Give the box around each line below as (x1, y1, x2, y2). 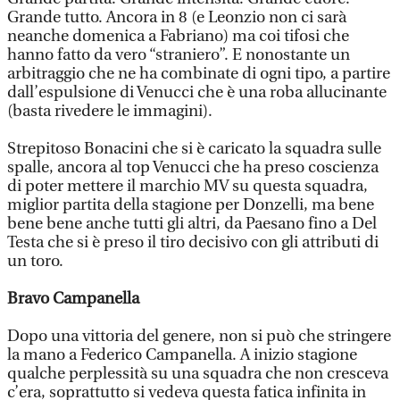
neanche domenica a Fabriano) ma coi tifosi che (7, 27, 349, 46)
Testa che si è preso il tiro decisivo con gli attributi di (7, 233, 379, 252)
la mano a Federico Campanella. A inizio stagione (7, 346, 357, 364)
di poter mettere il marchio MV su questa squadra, (7, 177, 368, 196)
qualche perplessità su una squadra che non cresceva (7, 364, 388, 383)
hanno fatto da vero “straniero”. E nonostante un (7, 46, 350, 64)
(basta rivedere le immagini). (7, 102, 212, 121)
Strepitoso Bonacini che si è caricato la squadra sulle (7, 139, 381, 158)
